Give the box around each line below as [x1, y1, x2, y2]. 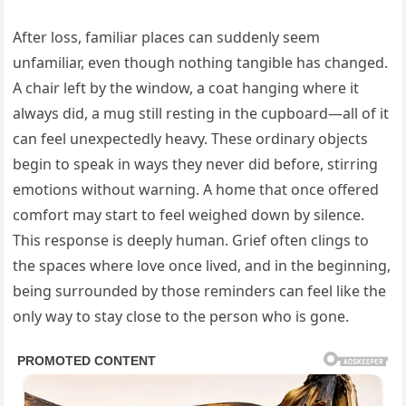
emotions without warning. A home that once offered [13, 179, 380, 200]
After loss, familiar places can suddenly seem [13, 27, 321, 48]
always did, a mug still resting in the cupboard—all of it [13, 103, 390, 124]
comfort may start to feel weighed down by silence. [13, 205, 365, 226]
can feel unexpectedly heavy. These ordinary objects [13, 129, 369, 150]
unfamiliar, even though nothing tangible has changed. [13, 53, 389, 73]
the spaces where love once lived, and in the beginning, [13, 256, 391, 276]
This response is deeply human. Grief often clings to [13, 230, 370, 251]
